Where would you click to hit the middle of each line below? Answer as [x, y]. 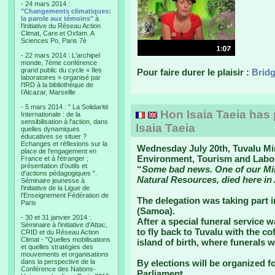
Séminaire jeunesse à [53, 180]
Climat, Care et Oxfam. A [58, 33]
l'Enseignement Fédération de [65, 195]
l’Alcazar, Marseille [48, 92]
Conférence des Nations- [58, 269]
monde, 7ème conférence [59, 63]
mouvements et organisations [65, 254]
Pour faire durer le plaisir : [194, 72]
